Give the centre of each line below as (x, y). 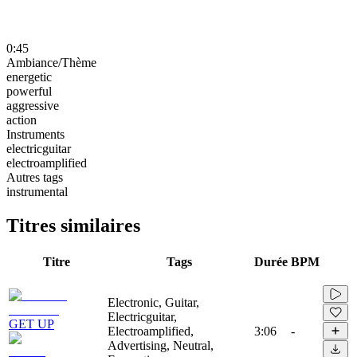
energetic (29, 76)
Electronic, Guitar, (153, 302)
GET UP (31, 324)
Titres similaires (73, 225)
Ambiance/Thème (51, 62)
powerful (29, 91)
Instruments (35, 134)
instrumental (37, 191)
